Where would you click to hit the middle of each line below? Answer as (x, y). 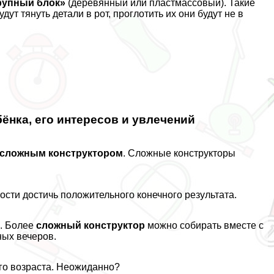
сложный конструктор (91, 225)
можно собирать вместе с (205, 225)
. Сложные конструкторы (180, 153)
